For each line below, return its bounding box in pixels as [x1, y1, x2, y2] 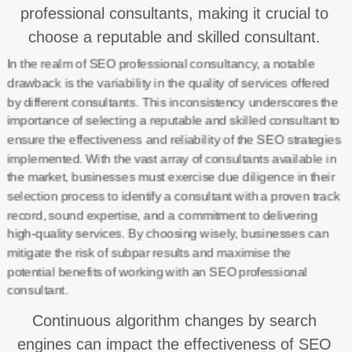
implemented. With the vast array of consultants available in [6, 152, 336, 165]
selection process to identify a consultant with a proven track [6, 189, 339, 203]
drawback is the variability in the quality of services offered [6, 76, 329, 90]
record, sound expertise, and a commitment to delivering [6, 208, 317, 222]
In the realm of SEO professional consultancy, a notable [6, 57, 314, 71]
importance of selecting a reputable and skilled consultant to [6, 114, 339, 127]
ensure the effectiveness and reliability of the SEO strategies [6, 133, 341, 146]
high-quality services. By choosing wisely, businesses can [6, 227, 328, 240]
